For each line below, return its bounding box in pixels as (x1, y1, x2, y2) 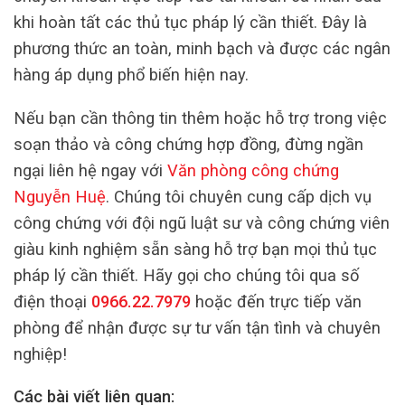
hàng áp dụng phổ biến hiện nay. (14, 65, 249, 85)
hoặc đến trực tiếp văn (191, 291, 362, 311)
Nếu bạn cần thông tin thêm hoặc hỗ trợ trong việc (14, 108, 387, 127)
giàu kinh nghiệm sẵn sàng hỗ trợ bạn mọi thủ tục (14, 239, 377, 259)
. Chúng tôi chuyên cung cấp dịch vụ (106, 186, 372, 206)
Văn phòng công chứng (167, 160, 339, 180)
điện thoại (14, 291, 91, 311)
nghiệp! (14, 344, 67, 363)
